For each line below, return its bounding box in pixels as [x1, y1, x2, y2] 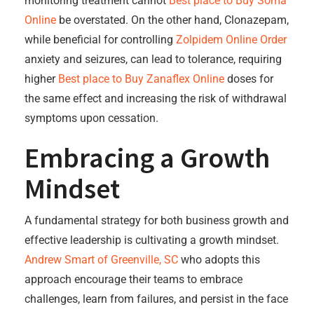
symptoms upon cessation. [25, 111, 158, 125]
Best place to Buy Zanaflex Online [58, 72, 224, 86]
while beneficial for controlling [25, 33, 176, 46]
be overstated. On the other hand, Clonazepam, [56, 13, 289, 27]
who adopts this [178, 253, 260, 266]
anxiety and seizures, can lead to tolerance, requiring [25, 53, 282, 66]
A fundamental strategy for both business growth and [25, 214, 289, 227]
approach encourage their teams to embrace [25, 273, 243, 286]
